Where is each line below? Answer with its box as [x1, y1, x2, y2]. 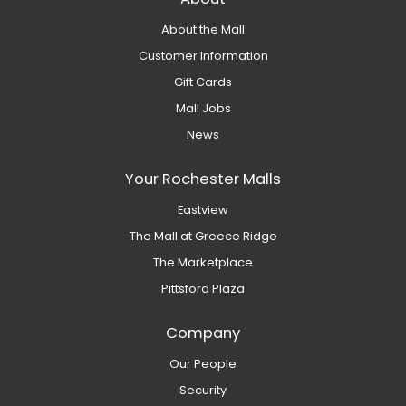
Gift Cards [174, 73, 232, 92]
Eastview [178, 201, 228, 219]
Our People [169, 355, 237, 373]
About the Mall [161, 21, 245, 39]
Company [166, 323, 240, 344]
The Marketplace [153, 254, 253, 272]
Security [179, 382, 227, 400]
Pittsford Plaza [161, 280, 245, 298]
